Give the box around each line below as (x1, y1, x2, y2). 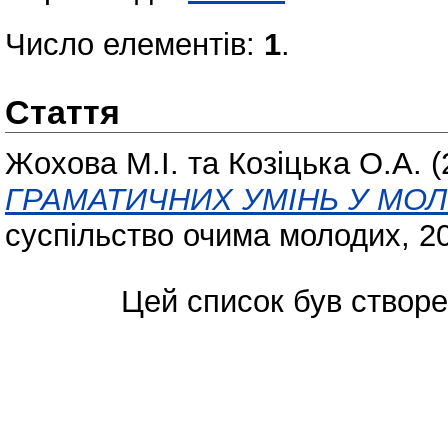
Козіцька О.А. (228, 145, 422, 181)
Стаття (5, 93, 120, 131)
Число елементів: (5, 27, 264, 62)
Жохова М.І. (5, 145, 179, 181)
